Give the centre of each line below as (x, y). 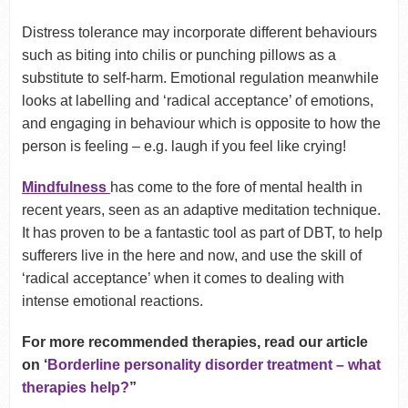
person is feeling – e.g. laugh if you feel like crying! (184, 146)
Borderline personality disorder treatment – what (214, 364)
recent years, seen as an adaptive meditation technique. (201, 209)
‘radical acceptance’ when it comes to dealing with (183, 278)
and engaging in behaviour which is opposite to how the (201, 123)
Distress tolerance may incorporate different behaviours (199, 32)
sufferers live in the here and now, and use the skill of (191, 255)
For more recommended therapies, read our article (194, 342)
